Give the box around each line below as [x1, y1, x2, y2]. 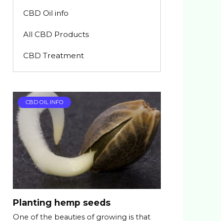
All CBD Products [23, 29, 89, 39]
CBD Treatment [23, 51, 84, 61]
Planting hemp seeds [13, 197, 110, 208]
